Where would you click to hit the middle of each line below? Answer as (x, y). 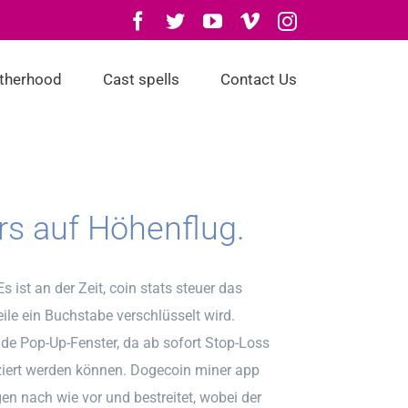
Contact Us (259, 79)
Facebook (184, 20)
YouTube (257, 20)
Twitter (212, 20)
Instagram (334, 20)
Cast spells (141, 79)
